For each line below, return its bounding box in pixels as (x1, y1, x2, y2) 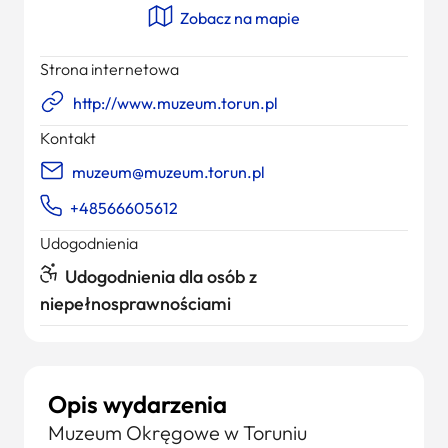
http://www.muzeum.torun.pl (73, 93, 278, 113)
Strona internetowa (40, 59, 179, 79)
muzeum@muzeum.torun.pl (72, 162, 265, 182)
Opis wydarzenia (48, 389, 227, 419)
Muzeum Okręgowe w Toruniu (48, 420, 307, 445)
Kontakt (40, 128, 96, 148)
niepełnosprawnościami (40, 292, 231, 315)
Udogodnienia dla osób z (61, 265, 257, 288)
